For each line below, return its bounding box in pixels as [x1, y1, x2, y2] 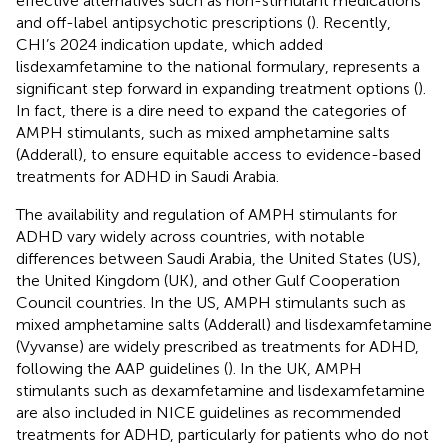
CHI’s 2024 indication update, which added [16, 34, 323, 54]
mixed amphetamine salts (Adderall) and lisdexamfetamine [16, 314, 432, 334]
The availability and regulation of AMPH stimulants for [16, 204, 397, 224]
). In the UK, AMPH [228, 358, 362, 378]
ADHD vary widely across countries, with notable [16, 226, 365, 246]
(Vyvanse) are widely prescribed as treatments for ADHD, [16, 336, 419, 356]
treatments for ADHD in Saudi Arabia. [16, 166, 279, 186]
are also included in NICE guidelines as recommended [16, 402, 401, 422]
